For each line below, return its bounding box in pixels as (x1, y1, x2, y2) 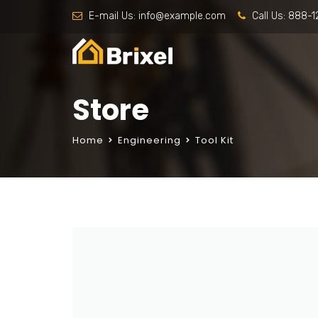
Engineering (118, 133, 181, 147)
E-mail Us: (86, 10, 138, 22)
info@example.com (138, 10, 226, 22)
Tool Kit (195, 133, 234, 147)
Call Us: (249, 10, 288, 22)
